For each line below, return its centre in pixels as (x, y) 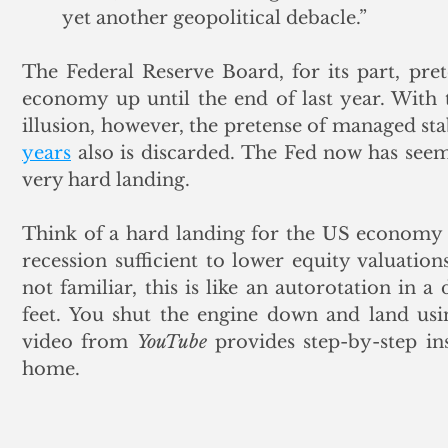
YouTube (171, 341)
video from (79, 341)
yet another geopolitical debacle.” (214, 17)
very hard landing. (108, 179)
